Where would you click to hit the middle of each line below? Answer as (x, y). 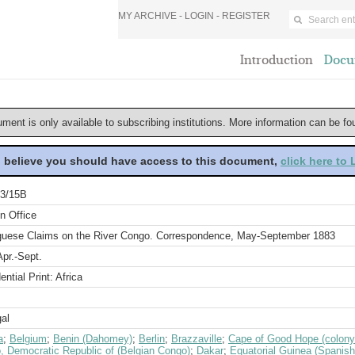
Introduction (277, 60)
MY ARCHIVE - (151, 16)
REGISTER (246, 16)
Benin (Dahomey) (93, 339)
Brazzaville (197, 339)
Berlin (152, 339)
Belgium (28, 339)
